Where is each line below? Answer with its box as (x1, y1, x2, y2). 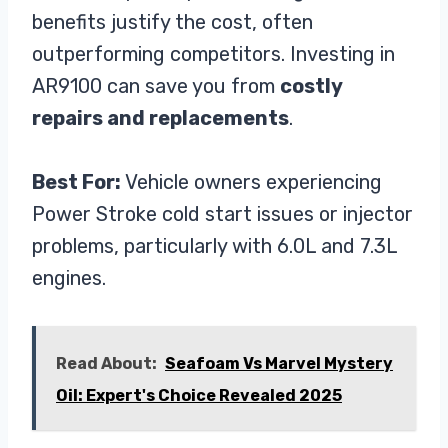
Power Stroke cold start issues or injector (32, 201, 413, 226)
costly (280, 73, 342, 98)
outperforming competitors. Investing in (32, 41, 395, 66)
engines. (32, 265, 106, 290)
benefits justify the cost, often (32, 9, 313, 34)
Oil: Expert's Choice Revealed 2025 (56, 385, 342, 405)
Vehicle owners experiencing (121, 169, 382, 194)
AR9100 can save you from (32, 73, 280, 98)
